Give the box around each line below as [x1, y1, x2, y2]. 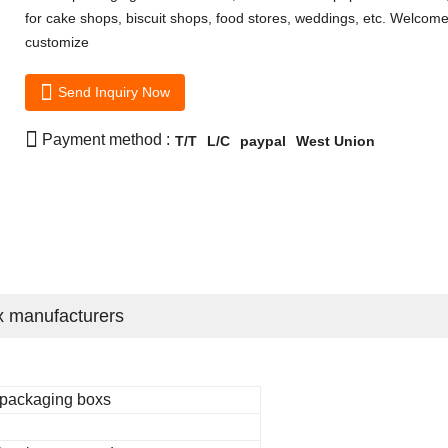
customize [24, 33, 89, 50]
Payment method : [41, 131, 170, 149]
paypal [239, 132, 286, 149]
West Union [295, 132, 375, 149]
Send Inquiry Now [57, 83, 170, 100]
